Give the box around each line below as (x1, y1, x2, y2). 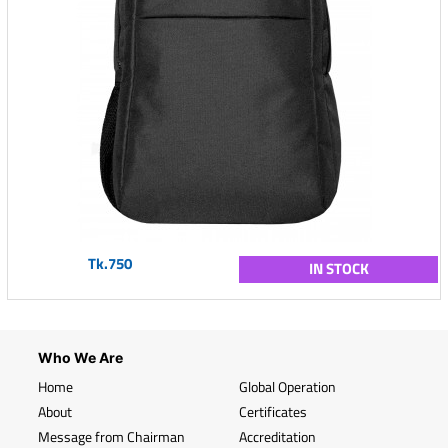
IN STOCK (308, 257, 369, 280)
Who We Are (38, 349, 123, 366)
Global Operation (239, 376, 336, 397)
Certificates (239, 401, 307, 422)
